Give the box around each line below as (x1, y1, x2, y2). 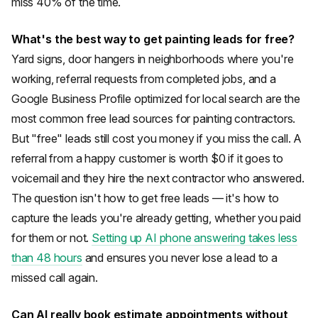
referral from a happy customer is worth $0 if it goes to (11, 151, 284, 165)
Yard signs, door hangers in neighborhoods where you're (11, 52, 294, 66)
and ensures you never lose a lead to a (82, 251, 278, 265)
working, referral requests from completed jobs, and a (11, 72, 276, 86)
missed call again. (11, 270, 98, 285)
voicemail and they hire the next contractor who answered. (11, 171, 305, 185)
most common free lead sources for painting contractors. (11, 111, 296, 126)
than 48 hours (11, 251, 82, 265)
